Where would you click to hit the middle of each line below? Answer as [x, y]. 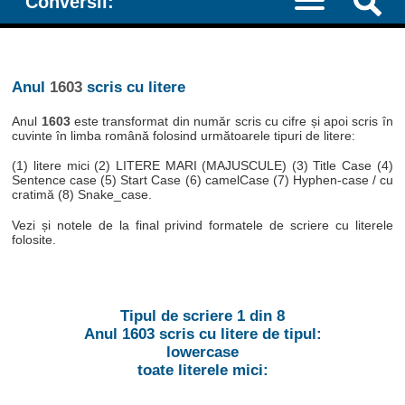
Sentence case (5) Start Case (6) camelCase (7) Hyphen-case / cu [202, 180]
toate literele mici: [202, 370]
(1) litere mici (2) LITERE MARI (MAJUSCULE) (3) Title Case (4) [202, 166]
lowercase [202, 352]
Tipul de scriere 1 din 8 [202, 316]
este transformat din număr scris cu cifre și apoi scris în [231, 121]
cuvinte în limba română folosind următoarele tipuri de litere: [184, 135]
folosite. [34, 239]
